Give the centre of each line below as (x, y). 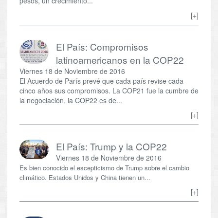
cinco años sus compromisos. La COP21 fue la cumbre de (109, 90)
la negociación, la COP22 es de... (71, 100)
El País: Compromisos (102, 46)
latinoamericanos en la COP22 (120, 59)
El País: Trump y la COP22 (111, 146)
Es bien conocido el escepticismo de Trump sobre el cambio (104, 167)
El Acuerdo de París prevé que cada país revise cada (101, 81)
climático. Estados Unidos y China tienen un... (85, 177)
